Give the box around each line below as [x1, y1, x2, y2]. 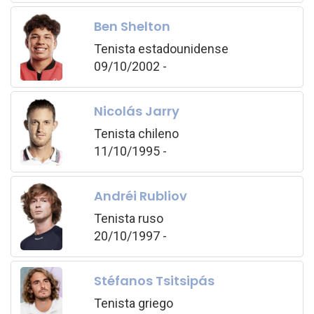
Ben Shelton [93, 17, 170, 35]
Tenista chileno [93, 125, 179, 141]
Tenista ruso [93, 210, 163, 226]
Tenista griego [93, 295, 173, 310]
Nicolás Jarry [93, 102, 179, 120]
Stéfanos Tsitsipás [93, 271, 214, 289]
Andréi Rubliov [93, 186, 187, 205]
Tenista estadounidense [93, 41, 228, 56]
